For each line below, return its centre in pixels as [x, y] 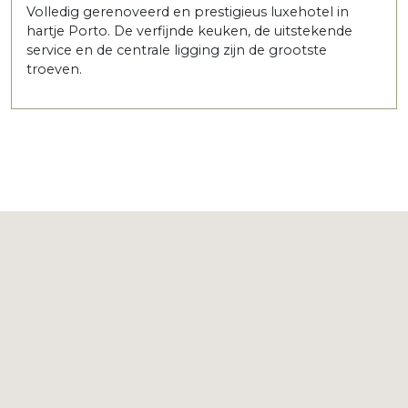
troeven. [54, 69]
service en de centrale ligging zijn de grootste [177, 50]
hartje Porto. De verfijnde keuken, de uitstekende [189, 31]
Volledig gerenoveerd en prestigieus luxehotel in [188, 11]
